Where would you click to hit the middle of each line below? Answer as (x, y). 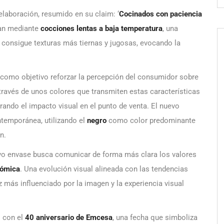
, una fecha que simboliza (155, 217)
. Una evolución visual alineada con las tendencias (104, 169)
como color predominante (151, 120)
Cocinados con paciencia (160, 14)
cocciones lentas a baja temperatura (101, 28)
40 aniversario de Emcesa (69, 217)
